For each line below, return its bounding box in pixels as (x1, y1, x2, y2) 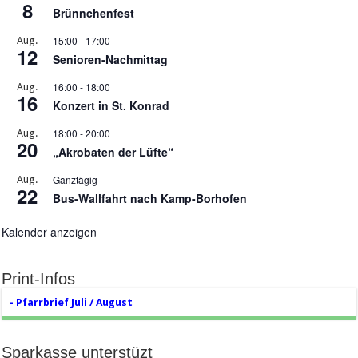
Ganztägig (53, 173, 98, 186)
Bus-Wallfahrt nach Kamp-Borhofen (53, 190, 248, 206)
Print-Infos (2, 270, 76, 288)
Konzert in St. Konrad (53, 97, 170, 113)
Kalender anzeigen (2, 224, 97, 240)
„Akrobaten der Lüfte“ (53, 144, 174, 160)
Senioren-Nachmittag (53, 51, 169, 67)
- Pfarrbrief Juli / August (10, 296, 133, 308)
